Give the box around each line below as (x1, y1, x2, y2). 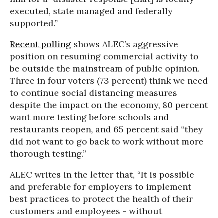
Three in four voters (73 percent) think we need (10, 75, 208, 86)
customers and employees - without (10, 205, 162, 217)
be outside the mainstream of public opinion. (10, 63, 200, 74)
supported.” (10, 18, 58, 29)
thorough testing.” (10, 148, 86, 159)
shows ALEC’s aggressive (71, 38, 178, 50)
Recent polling (10, 38, 71, 50)
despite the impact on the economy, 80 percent (10, 99, 208, 110)
